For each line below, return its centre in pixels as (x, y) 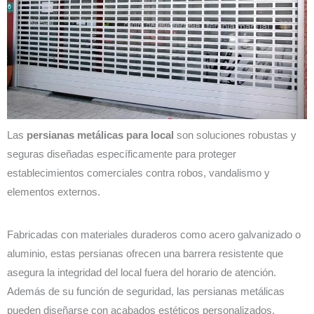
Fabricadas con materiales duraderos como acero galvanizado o (154, 235)
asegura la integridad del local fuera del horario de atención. (142, 273)
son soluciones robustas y (235, 135)
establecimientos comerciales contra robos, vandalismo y (138, 173)
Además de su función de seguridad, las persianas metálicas (146, 292)
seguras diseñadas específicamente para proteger (122, 154)
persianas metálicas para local (100, 135)
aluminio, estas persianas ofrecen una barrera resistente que (145, 254)
